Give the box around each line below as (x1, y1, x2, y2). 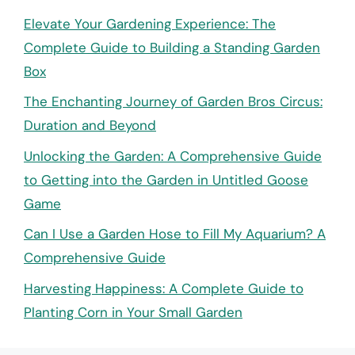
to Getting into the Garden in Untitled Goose (24, 170, 308, 189)
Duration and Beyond (24, 116, 156, 135)
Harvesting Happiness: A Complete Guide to (24, 279, 303, 297)
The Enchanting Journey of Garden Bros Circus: (24, 93, 323, 111)
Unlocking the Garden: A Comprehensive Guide (24, 147, 322, 165)
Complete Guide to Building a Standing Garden (24, 38, 320, 56)
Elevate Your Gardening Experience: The (24, 14, 276, 32)
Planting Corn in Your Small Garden (24, 303, 242, 321)
